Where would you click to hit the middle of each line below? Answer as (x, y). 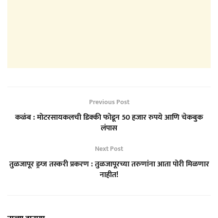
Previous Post (109, 102)
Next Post (109, 148)
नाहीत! (109, 175)
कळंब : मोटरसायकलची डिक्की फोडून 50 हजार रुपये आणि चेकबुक (109, 117)
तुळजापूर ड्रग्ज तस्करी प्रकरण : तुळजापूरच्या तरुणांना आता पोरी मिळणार (109, 164)
